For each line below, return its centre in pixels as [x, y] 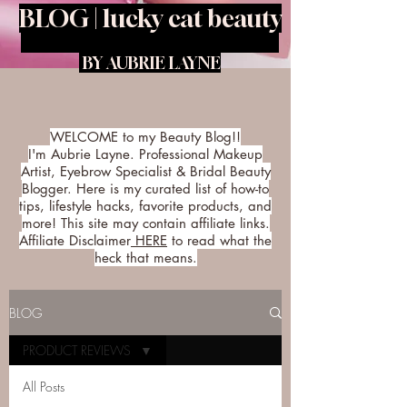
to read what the [219, 240]
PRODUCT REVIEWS [79, 350]
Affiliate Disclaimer [75, 240]
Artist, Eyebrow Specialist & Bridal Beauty [145, 171]
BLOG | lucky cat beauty [150, 18]
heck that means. [145, 258]
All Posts [44, 387]
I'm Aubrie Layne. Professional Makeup [145, 154]
